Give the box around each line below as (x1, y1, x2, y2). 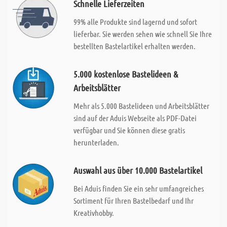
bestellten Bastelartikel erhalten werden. (73, 41, 196, 51)
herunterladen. (73, 137, 119, 147)
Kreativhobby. (73, 208, 114, 217)
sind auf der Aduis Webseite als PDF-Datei (73, 113, 197, 123)
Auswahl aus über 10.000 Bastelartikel (73, 165, 202, 176)
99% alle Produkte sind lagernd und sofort (73, 17, 197, 26)
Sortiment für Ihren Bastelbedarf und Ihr (73, 196, 194, 205)
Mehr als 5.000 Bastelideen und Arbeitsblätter (73, 101, 209, 110)
